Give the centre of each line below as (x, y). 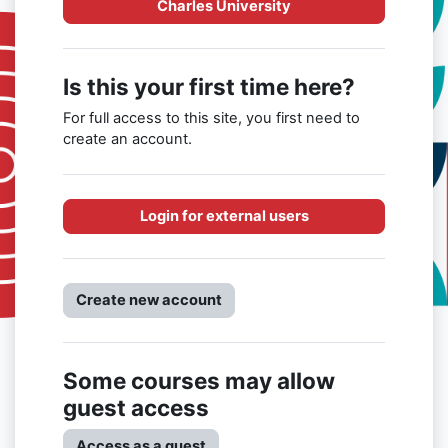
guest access (136, 407)
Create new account (149, 300)
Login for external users (224, 216)
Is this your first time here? (209, 86)
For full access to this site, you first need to (211, 118)
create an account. (127, 139)
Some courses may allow (199, 380)
